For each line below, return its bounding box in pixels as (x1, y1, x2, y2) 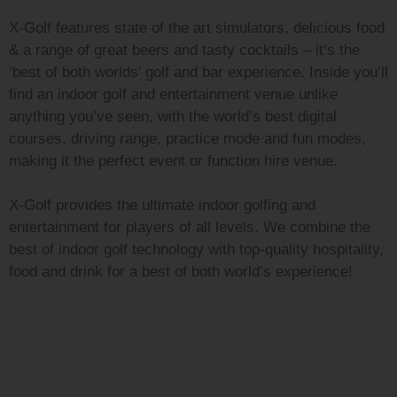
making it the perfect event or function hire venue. (9, 152, 338, 169)
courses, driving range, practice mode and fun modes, (9, 130, 366, 147)
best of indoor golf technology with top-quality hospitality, (9, 241, 384, 258)
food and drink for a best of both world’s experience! (9, 263, 353, 280)
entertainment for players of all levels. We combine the (9, 219, 370, 236)
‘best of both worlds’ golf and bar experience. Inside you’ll (9, 64, 388, 81)
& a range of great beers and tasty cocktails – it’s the (9, 42, 360, 58)
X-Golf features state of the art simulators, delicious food (9, 19, 385, 36)
